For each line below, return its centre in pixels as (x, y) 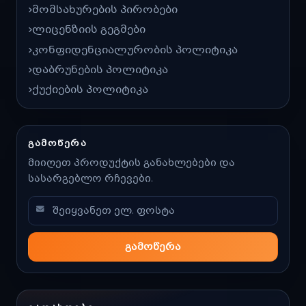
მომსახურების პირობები (105, 10)
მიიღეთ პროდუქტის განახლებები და (131, 163)
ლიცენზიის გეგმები (89, 30)
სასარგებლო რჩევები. (91, 179)
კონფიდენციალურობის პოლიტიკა (135, 50)
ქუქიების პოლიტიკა (90, 90)
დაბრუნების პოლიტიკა (100, 69)
